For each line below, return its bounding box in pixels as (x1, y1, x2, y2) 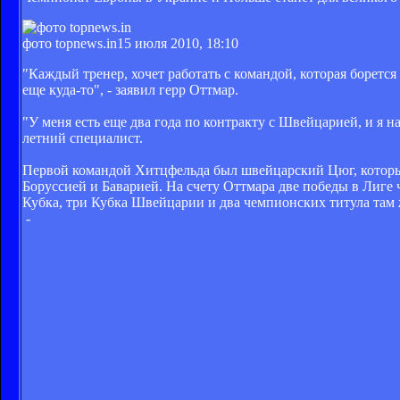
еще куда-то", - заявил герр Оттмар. (22, 81, 238, 97)
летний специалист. (22, 129, 143, 146)
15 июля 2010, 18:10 (117, 35, 238, 51)
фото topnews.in (22, 35, 117, 51)
